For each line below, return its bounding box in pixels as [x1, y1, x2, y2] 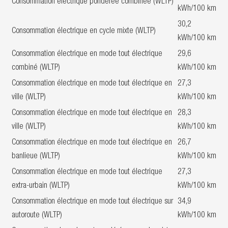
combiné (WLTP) [12, 64, 60, 72]
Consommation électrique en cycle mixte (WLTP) [12, 27, 156, 36]
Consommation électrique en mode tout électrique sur [12, 198, 173, 206]
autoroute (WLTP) [12, 212, 62, 220]
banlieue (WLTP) [12, 153, 60, 161]
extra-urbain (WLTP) [12, 182, 70, 190]
